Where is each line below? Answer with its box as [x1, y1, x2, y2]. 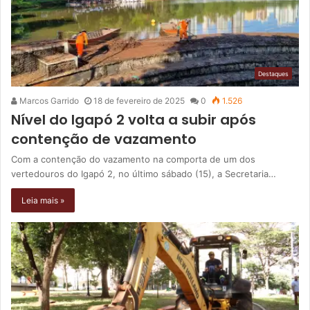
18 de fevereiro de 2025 [93, 95, 185, 106]
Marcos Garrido [17, 95, 79, 106]
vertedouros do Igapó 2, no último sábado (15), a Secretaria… [11, 167, 276, 179]
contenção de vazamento [11, 129, 197, 149]
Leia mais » [21, 194, 64, 206]
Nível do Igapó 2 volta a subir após [11, 109, 256, 129]
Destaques [258, 69, 289, 77]
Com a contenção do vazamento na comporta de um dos [11, 153, 255, 165]
